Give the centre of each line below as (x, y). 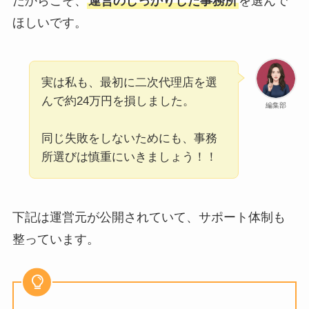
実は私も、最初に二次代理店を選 (129, 83)
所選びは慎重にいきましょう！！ (129, 157)
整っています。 (56, 240)
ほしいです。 (49, 22)
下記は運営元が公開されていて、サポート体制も (149, 218)
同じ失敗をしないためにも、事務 (129, 139)
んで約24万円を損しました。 (118, 101)
